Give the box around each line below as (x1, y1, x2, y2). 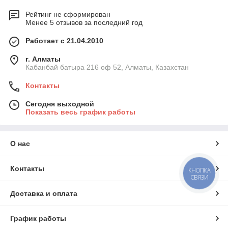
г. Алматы (25, 55, 61, 63)
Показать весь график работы (25, 108, 135, 116)
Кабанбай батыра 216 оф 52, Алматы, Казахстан (25, 63, 189, 71)
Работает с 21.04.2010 (25, 37, 103, 45)
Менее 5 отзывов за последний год (25, 18, 142, 26)
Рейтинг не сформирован (25, 10, 110, 18)
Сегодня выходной (25, 100, 94, 108)
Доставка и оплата (10, 189, 77, 197)
